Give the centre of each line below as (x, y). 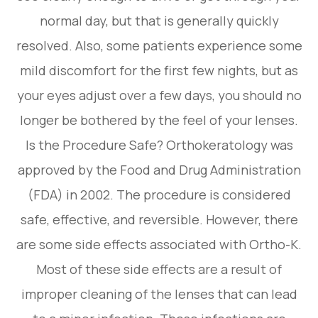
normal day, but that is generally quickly (159, 20)
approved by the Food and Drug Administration (159, 169)
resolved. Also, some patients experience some (159, 45)
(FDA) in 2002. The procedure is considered (159, 194)
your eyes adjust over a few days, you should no (159, 95)
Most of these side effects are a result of (159, 269)
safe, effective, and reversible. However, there (159, 219)
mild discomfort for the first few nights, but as (159, 70)
